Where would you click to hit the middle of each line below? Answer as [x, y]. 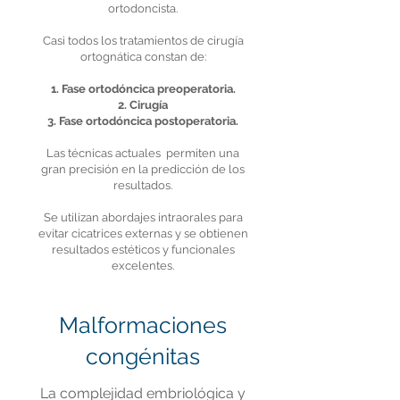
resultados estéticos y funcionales [143, 250]
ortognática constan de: [143, 57]
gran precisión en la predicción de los [143, 169]
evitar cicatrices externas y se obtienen [143, 233]
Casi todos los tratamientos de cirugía [143, 41]
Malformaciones [143, 325]
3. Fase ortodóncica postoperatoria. [143, 121]
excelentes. [143, 266]
